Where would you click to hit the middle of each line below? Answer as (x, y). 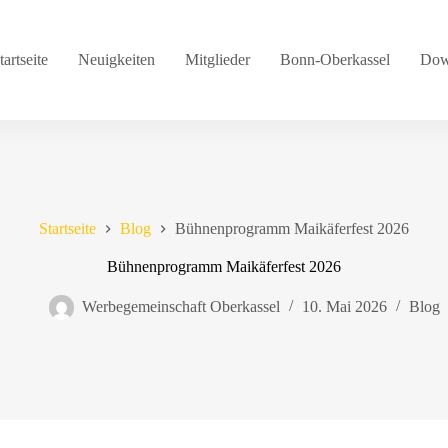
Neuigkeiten (117, 59)
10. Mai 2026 (344, 307)
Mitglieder (218, 59)
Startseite (67, 229)
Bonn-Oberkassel (335, 59)
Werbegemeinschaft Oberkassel (180, 307)
